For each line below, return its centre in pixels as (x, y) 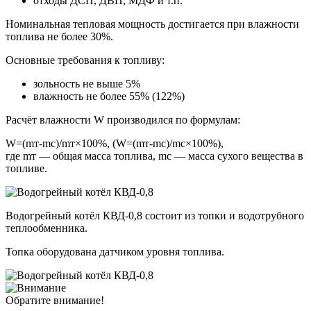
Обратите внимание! (55, 301)
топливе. (26, 169)
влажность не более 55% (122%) (109, 96)
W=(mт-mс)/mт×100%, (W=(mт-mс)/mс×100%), (115, 144)
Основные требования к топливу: (85, 60)
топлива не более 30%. (59, 37)
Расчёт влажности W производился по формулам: (123, 120)
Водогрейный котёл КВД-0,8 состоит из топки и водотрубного (155, 216)
